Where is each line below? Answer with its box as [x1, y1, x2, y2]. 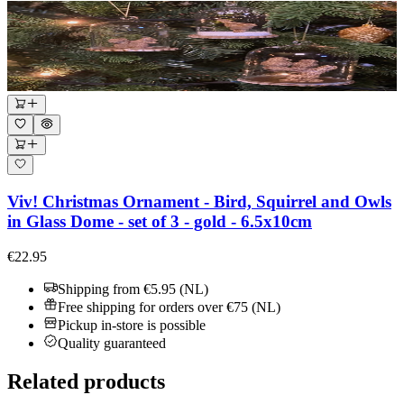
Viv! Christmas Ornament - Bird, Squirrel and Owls [7, 192, 391, 212]
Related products [7, 369, 165, 393]
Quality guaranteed [58, 335, 166, 351]
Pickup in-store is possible [58, 317, 206, 333]
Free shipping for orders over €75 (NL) [58, 298, 280, 315]
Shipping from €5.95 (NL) [58, 280, 208, 297]
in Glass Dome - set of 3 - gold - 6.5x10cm [7, 212, 312, 232]
